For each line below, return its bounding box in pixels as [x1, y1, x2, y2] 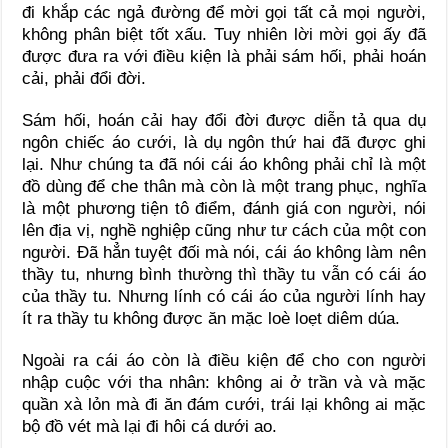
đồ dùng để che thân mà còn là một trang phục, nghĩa [22, 177, 426, 197]
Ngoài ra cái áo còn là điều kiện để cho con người [22, 351, 426, 371]
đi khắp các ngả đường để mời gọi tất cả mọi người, [22, 3, 426, 23]
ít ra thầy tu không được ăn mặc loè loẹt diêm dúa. [22, 309, 401, 329]
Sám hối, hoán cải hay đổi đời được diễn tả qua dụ [22, 111, 426, 131]
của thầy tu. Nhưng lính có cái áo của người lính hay [22, 287, 426, 307]
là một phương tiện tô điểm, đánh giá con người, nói [22, 199, 426, 219]
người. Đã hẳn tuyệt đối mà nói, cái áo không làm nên [22, 243, 426, 263]
